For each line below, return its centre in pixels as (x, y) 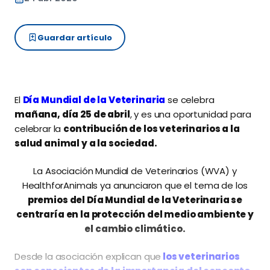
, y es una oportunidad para (190, 114)
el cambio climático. (135, 229)
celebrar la (39, 129)
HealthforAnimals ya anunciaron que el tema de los (135, 185)
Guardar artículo (75, 37)
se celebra (190, 100)
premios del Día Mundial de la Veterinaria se (135, 200)
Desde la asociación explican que (88, 256)
